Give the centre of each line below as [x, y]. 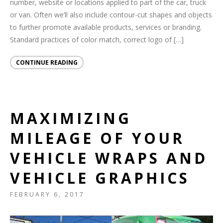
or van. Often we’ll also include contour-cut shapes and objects [111, 15]
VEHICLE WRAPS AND [109, 158]
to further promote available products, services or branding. [106, 27]
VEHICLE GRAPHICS [100, 178]
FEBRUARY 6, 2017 [47, 195]
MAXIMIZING [71, 118]
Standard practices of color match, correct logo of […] [97, 40]
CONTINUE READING [47, 63]
